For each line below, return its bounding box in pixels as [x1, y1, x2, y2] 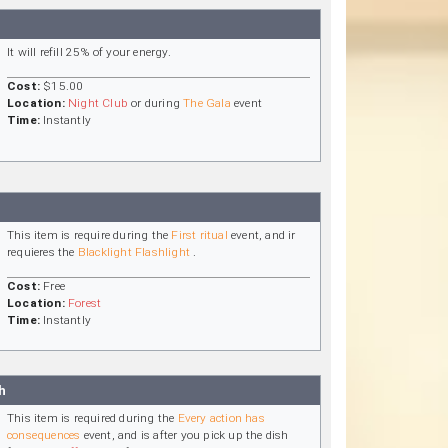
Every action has [177, 410, 265, 425]
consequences [7, 427, 81, 442]
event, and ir [227, 227, 296, 242]
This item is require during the [7, 227, 172, 242]
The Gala [183, 96, 231, 111]
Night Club [68, 96, 129, 111]
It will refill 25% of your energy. [7, 45, 171, 60]
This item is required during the [7, 410, 178, 425]
